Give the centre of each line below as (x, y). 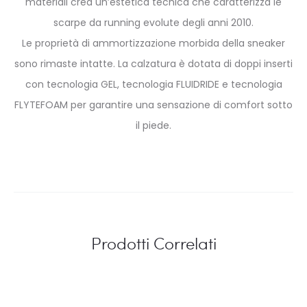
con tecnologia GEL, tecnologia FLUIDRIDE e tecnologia (153, 84)
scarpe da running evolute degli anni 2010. (153, 22)
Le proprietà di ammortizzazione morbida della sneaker (153, 43)
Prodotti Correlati (153, 243)
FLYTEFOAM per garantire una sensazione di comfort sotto (153, 105)
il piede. (153, 125)
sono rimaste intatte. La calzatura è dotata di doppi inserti (153, 63)
